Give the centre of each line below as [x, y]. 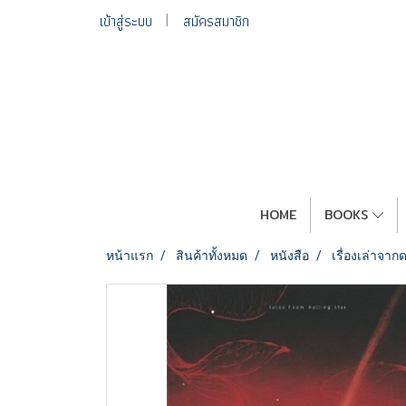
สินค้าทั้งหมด [212, 256]
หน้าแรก [130, 256]
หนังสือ [290, 256]
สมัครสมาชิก [216, 21]
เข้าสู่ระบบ [126, 21]
